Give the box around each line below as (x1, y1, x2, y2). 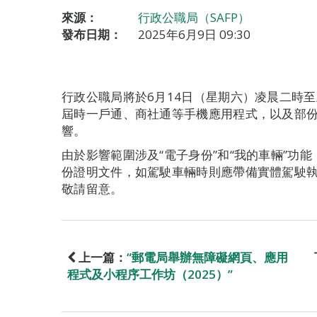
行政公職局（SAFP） (138, 9, 250, 25)
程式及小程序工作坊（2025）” (67, 266, 233, 282)
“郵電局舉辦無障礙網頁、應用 (127, 249, 288, 265)
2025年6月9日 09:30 (138, 26, 250, 42)
